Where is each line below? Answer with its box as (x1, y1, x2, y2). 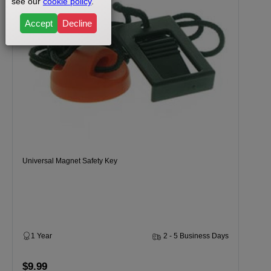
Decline (62, 18, 92, 28)
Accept (25, 18, 53, 28)
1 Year (31, 232, 52, 240)
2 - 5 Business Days (163, 232, 229, 240)
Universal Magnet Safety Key (22, 157, 117, 165)
